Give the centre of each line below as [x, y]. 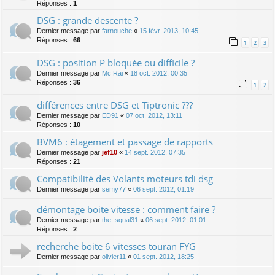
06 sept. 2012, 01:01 [176, 219]
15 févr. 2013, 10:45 [169, 30]
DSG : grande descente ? [87, 20]
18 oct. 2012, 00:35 [159, 73]
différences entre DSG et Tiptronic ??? [115, 105]
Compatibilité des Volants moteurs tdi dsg [125, 178]
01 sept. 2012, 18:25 [164, 256]
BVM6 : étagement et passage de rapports [125, 141]
